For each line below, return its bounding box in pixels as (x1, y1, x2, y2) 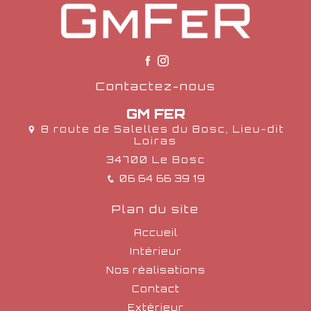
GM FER (126, 106, 185, 122)
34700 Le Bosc (106, 154, 205, 165)
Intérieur (129, 246, 182, 257)
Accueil (133, 227, 178, 238)
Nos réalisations (106, 264, 205, 276)
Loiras (134, 135, 177, 146)
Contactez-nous (95, 79, 216, 93)
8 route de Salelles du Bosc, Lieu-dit (40, 124, 285, 135)
